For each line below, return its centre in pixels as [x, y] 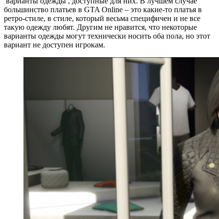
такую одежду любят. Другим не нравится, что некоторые [100, 27]
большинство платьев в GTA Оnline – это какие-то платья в [103, 9]
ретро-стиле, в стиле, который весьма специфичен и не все [102, 18]
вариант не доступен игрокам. [55, 44]
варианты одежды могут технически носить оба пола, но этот [107, 36]
